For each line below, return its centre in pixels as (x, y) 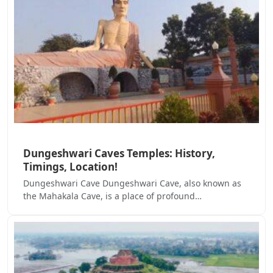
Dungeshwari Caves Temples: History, (119, 154)
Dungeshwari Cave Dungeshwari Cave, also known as (132, 183)
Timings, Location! (70, 167)
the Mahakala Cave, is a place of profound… (112, 196)
